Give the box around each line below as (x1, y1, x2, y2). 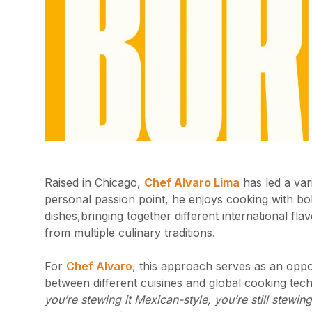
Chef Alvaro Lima (144, 175, 240, 189)
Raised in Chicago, (45, 175, 144, 189)
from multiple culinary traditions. (45, 226, 215, 240)
